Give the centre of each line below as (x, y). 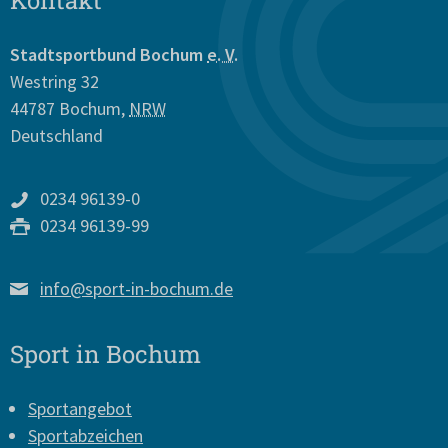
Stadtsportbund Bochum (108, 54)
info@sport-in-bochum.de (136, 288)
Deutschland (56, 135)
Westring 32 (54, 81)
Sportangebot (80, 408)
